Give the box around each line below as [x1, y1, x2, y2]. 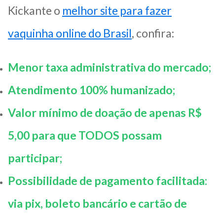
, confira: [132, 26, 174, 40]
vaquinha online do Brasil [8, 26, 132, 40]
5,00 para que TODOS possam [8, 128, 162, 143]
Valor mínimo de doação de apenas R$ [8, 106, 202, 120]
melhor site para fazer [62, 3, 172, 18]
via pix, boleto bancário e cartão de [8, 196, 187, 211]
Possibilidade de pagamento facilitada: [8, 174, 207, 188]
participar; [8, 151, 62, 165]
